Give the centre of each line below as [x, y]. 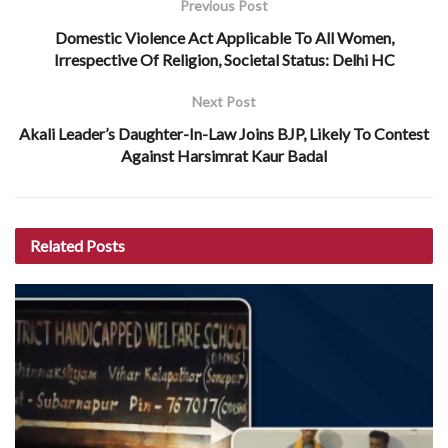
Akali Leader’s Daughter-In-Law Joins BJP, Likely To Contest [224, 133]
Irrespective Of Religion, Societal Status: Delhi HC [224, 59]
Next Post [224, 101]
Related [56, 245]
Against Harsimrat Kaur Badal [224, 155]
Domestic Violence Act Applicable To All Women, [224, 37]
